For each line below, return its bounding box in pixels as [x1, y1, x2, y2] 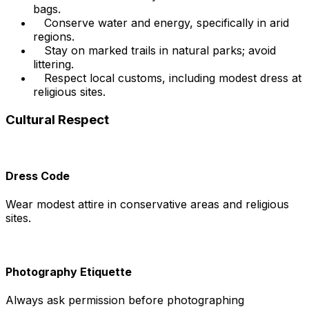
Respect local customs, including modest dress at [44, 71, 301, 86]
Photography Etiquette [6, 264, 132, 279]
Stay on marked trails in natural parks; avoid [44, 43, 276, 58]
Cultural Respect [6, 112, 109, 128]
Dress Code [6, 169, 70, 183]
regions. [33, 30, 74, 44]
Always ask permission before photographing [6, 292, 244, 307]
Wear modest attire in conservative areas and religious [6, 197, 289, 212]
